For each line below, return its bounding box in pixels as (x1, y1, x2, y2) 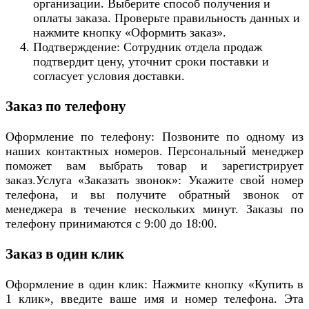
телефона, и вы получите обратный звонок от (6, 188, 303, 202)
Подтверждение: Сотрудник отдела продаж (33, 40, 262, 54)
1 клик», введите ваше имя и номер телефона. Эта (6, 292, 303, 306)
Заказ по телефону (6, 98, 126, 115)
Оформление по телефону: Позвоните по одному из (6, 130, 303, 144)
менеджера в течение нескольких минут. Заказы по (6, 202, 303, 217)
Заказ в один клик (6, 246, 124, 263)
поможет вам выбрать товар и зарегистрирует (6, 159, 303, 173)
